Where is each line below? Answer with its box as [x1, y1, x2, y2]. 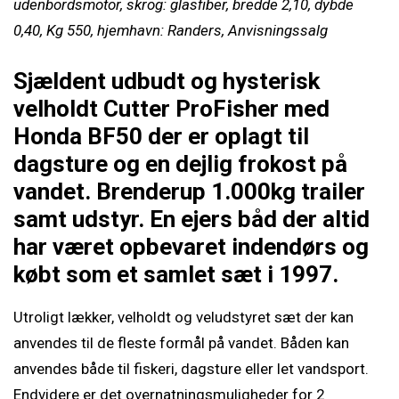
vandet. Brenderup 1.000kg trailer [13, 178, 365, 205]
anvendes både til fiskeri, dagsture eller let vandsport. [13, 360, 369, 378]
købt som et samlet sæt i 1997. [13, 261, 338, 288]
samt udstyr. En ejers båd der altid [13, 206, 370, 232]
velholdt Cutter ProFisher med [13, 95, 330, 122]
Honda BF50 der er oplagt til [13, 123, 309, 150]
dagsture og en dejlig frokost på [13, 151, 347, 177]
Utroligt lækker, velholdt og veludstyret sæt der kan [13, 308, 354, 326]
